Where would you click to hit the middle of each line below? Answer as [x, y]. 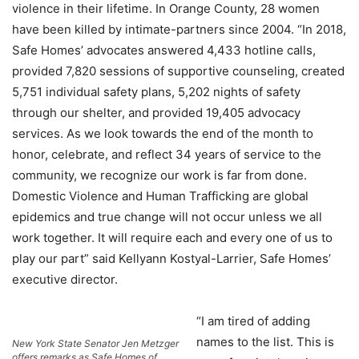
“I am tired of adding [253, 321]
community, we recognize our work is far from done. [159, 175]
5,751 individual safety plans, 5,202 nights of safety [156, 92]
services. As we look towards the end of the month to [163, 133]
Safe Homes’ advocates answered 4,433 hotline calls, [164, 50]
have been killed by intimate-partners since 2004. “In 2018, [179, 29]
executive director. [65, 279]
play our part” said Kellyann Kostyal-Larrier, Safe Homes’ [171, 258]
